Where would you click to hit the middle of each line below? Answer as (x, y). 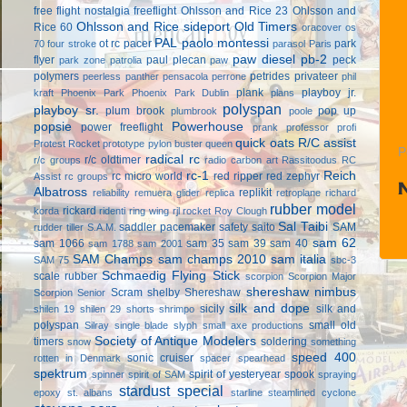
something (334, 341)
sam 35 (205, 243)
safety (233, 227)
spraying (337, 374)
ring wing (149, 210)
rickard (79, 210)
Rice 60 (53, 27)
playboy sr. (66, 110)
